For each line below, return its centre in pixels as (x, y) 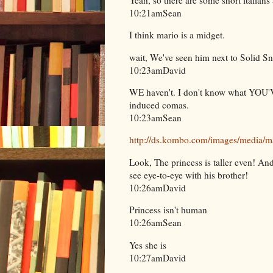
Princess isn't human (168, 210)
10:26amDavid (158, 187)
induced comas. (159, 105)
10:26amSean (155, 223)
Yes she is (148, 245)
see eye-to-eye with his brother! (189, 175)
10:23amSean (155, 117)
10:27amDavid (158, 257)
